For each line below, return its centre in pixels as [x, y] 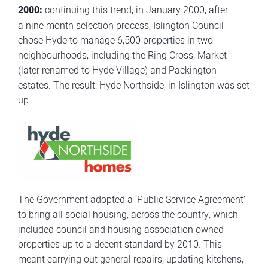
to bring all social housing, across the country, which [128, 214]
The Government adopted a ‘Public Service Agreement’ [132, 199]
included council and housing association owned [121, 229]
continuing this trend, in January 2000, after [135, 10]
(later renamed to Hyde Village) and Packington [117, 70]
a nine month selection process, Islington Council [121, 25]
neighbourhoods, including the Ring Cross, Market [122, 55]
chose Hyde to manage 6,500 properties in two [115, 40]
